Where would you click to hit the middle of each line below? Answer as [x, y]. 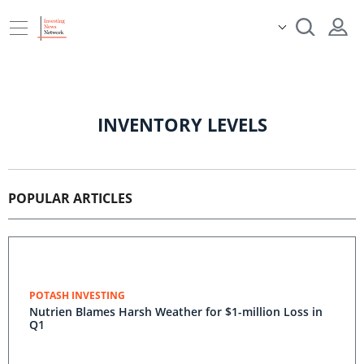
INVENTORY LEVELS [182, 124]
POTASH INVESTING [77, 295]
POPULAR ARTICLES [70, 198]
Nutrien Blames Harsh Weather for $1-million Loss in [176, 312]
